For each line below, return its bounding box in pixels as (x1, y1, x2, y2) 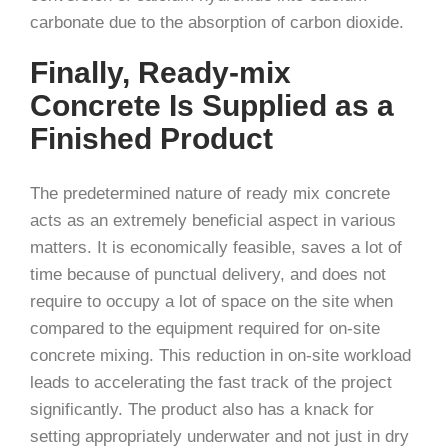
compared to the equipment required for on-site (30, 319, 380, 338)
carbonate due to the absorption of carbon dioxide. (30, 13, 404, 32)
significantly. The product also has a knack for (30, 400, 374, 419)
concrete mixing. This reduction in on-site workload (30, 346, 411, 365)
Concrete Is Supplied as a (30, 89, 394, 122)
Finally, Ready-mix (30, 56, 291, 89)
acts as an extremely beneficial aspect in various (30, 211, 396, 230)
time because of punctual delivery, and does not (30, 265, 386, 284)
